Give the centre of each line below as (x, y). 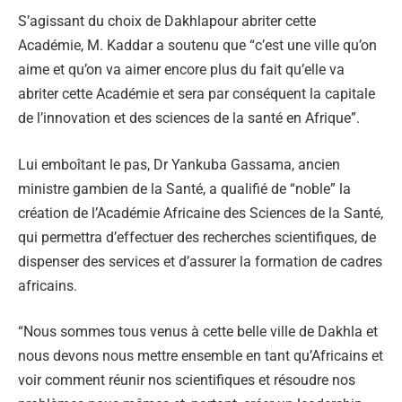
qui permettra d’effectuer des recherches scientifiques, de (197, 237)
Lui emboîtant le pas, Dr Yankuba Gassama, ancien (179, 164)
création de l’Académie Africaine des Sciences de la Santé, (201, 213)
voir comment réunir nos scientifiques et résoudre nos (187, 380)
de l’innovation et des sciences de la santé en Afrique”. (189, 118)
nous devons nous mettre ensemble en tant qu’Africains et (201, 356)
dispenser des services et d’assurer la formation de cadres (200, 261)
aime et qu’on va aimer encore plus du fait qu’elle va (181, 69)
